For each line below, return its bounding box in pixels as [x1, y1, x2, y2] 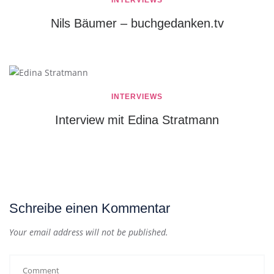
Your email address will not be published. [9, 226, 168, 239]
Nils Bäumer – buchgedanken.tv [50, 16, 224, 30]
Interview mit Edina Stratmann [55, 113, 219, 127]
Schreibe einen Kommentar [9, 201, 170, 217]
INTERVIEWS [111, 92, 163, 102]
